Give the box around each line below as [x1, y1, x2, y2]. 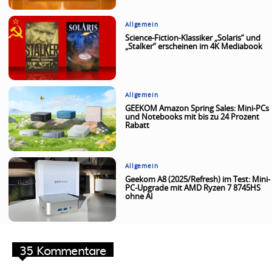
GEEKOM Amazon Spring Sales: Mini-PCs [125, 105, 270, 114]
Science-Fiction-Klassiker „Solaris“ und [125, 35, 261, 43]
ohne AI [125, 192, 154, 201]
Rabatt [125, 122, 150, 131]
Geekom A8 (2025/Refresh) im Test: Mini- [125, 175, 271, 184]
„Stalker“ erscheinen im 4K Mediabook [125, 43, 263, 52]
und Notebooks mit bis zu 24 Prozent [125, 114, 260, 122]
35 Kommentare [19, 240, 106, 259]
